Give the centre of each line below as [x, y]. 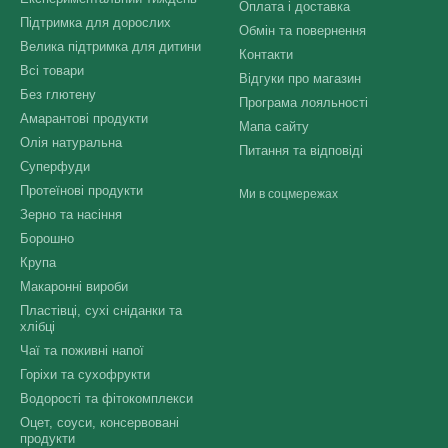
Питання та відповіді [301, 150]
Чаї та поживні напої [82, 350]
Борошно [47, 238]
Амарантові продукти [84, 118]
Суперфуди [55, 166]
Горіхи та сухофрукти [85, 374]
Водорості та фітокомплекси [106, 398]
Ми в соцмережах [288, 194]
